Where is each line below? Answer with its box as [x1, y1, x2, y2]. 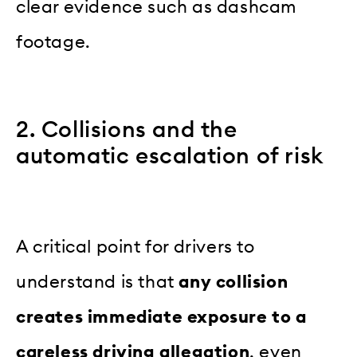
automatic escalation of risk [16, 145, 324, 168]
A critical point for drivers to [16, 237, 255, 256]
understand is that [16, 273, 179, 291]
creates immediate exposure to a [16, 308, 307, 326]
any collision [178, 273, 288, 291]
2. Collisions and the [16, 119, 237, 142]
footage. [16, 33, 91, 51]
